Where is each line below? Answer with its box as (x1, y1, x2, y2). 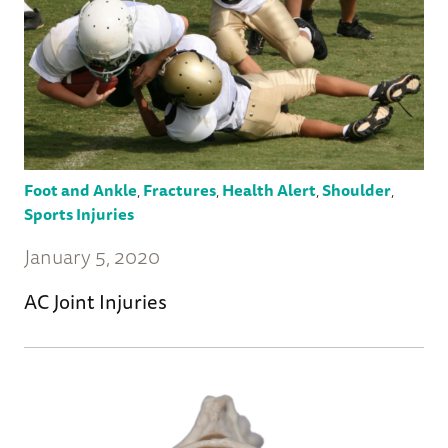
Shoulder (322, 177, 391, 204)
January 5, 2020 (24, 241, 160, 273)
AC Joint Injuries (24, 286, 167, 318)
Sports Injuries (24, 201, 134, 228)
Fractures (143, 177, 216, 204)
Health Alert (222, 177, 316, 204)
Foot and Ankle (24, 177, 137, 204)
